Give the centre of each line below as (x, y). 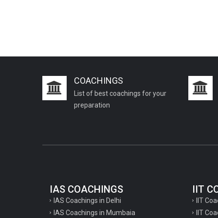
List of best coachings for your (120, 93)
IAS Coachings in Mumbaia (94, 212)
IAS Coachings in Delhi (87, 200)
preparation (92, 105)
